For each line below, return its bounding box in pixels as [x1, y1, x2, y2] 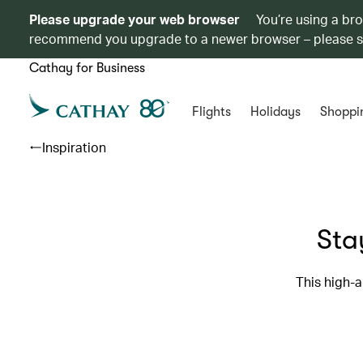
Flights [191, 105, 231, 119]
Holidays [250, 105, 301, 119]
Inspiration [42, 139, 106, 156]
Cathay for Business [29, 61, 145, 75]
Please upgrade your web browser [29, 11, 240, 28]
